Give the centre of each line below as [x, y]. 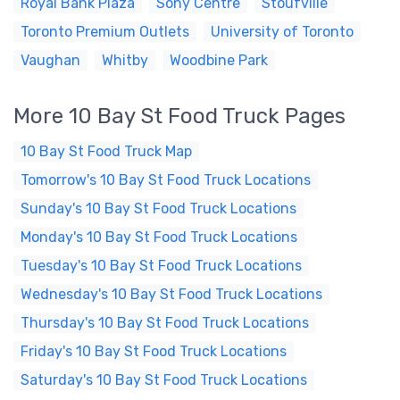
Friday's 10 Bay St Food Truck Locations [154, 351]
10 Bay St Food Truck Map [106, 151]
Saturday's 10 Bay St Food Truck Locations [164, 380]
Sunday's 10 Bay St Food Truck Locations [158, 208]
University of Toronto [282, 32]
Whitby [125, 60]
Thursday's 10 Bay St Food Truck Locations [165, 323]
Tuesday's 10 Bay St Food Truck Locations [161, 266]
